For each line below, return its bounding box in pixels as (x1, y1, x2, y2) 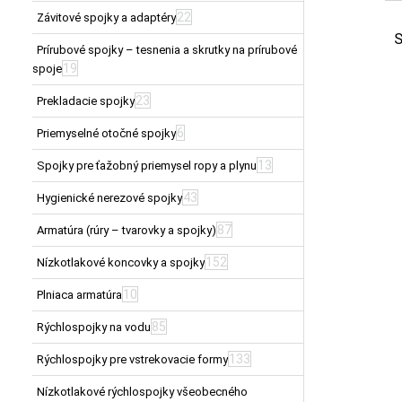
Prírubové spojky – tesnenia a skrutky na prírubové (37, 42, 297, 57)
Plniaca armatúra (37, 287, 122, 301)
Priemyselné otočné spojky (37, 126, 176, 140)
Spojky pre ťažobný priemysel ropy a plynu (37, 158, 257, 172)
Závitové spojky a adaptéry (37, 10, 176, 24)
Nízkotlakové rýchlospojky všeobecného (37, 384, 248, 398)
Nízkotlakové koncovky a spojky (37, 255, 205, 269)
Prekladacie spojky (37, 93, 135, 108)
